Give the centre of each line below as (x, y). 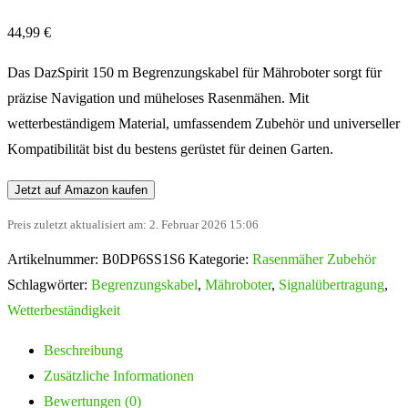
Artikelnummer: (55, 259)
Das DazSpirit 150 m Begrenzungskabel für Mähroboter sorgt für (194, 72)
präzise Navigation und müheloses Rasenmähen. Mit (158, 97)
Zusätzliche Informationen (119, 375)
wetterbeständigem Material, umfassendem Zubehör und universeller (204, 123)
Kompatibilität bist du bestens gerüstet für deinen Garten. (170, 148)
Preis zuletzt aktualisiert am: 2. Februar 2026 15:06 (133, 224)
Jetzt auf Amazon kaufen (81, 189)
